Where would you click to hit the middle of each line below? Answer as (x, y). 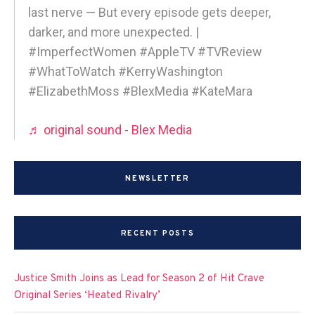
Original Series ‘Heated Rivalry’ (87, 295)
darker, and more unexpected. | (114, 32)
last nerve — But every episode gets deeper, (149, 12)
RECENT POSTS (157, 233)
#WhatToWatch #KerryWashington (126, 71)
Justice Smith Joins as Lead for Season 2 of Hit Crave (139, 278)
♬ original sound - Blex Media (110, 129)
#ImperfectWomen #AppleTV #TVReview (145, 51)
